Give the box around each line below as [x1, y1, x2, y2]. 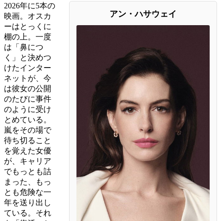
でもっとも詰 [4, 167, 51, 176]
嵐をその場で [4, 125, 51, 134]
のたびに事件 [4, 94, 51, 103]
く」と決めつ [4, 53, 51, 62]
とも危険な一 [4, 187, 51, 196]
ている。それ [4, 208, 51, 217]
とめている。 [4, 115, 51, 124]
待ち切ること [4, 136, 51, 145]
